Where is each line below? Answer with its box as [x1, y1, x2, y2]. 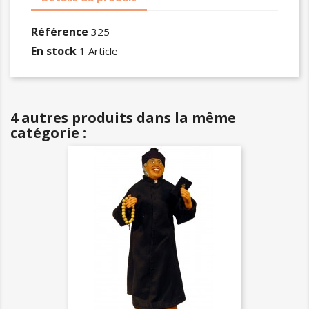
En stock [31, 43, 77, 59]
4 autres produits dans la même [10, 108, 236, 127]
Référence [31, 24, 88, 39]
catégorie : [10, 123, 86, 142]
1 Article [79, 44, 118, 58]
